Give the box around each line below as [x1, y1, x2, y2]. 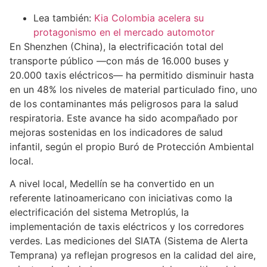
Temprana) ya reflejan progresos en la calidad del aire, [10, 249, 256, 262]
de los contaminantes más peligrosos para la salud [10, 97, 238, 110]
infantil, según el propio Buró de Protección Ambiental [10, 140, 254, 153]
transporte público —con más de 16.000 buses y [10, 54, 229, 67]
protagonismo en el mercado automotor [33, 26, 215, 38]
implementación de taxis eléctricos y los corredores [10, 221, 244, 233]
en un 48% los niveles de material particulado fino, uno [10, 83, 257, 95]
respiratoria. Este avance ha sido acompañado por [10, 111, 238, 124]
